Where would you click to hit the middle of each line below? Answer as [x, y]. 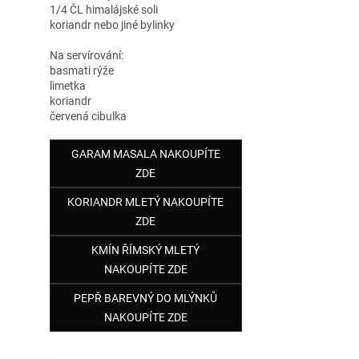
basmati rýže [81, 70]
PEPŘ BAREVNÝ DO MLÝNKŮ [146, 298]
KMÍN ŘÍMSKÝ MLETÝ [146, 250]
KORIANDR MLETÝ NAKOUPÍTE [146, 202]
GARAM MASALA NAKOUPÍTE [145, 153]
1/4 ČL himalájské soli [103, 9]
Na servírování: [86, 55]
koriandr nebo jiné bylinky [112, 24]
